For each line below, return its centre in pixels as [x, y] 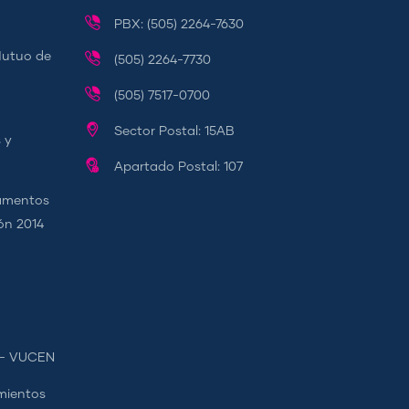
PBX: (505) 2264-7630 [177, 25]
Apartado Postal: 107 [177, 167]
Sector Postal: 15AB [173, 131]
